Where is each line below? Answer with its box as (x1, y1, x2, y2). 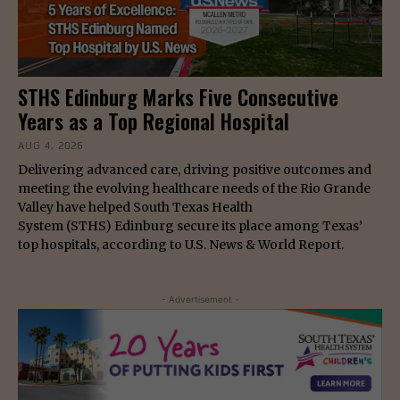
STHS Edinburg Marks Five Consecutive (18, 81, 338, 112)
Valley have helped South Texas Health (18, 198, 253, 215)
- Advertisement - (161, 293, 239, 304)
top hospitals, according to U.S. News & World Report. (18, 236, 344, 253)
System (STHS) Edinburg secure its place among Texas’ (18, 217, 362, 234)
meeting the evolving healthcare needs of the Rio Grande (18, 179, 371, 196)
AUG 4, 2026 (18, 139, 83, 151)
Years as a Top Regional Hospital (18, 105, 289, 137)
